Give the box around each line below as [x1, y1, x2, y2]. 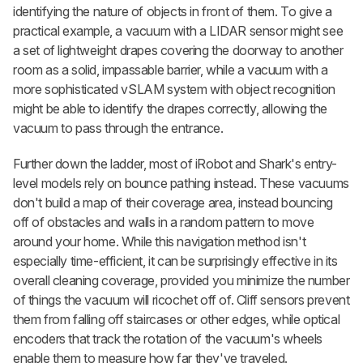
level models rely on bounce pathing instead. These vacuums [13, 174, 349, 191]
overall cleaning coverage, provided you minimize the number [13, 271, 350, 288]
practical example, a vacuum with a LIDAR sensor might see [13, 22, 344, 39]
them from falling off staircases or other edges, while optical [13, 310, 340, 327]
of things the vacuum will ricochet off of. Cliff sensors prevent [13, 291, 350, 308]
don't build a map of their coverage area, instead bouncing [13, 194, 333, 211]
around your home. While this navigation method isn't [13, 233, 306, 250]
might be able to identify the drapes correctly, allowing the [13, 100, 328, 117]
